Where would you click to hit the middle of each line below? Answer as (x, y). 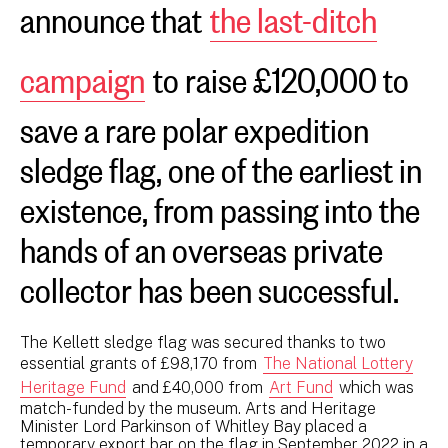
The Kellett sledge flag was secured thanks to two (203, 342)
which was (374, 387)
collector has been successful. (209, 283)
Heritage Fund (73, 387)
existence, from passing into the (220, 203)
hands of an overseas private (201, 243)
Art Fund (301, 387)
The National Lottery (338, 363)
